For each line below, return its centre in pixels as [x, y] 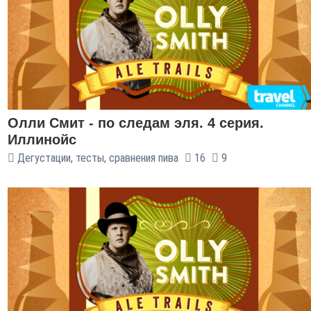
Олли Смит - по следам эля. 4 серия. [136, 123]
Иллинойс [42, 140]
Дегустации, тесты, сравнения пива [98, 158]
